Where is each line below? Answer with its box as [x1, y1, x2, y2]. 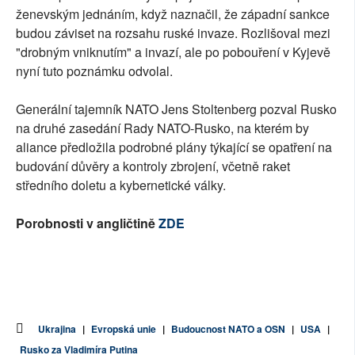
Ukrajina [38, 322, 76, 337]
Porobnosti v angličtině [16, 214, 158, 233]
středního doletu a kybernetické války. [16, 176, 226, 195]
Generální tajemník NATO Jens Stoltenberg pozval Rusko [16, 100, 337, 119]
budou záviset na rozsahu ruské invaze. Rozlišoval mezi [16, 24, 330, 43]
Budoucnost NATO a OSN [171, 322, 285, 337]
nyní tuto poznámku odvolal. [16, 62, 173, 81]
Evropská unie [91, 322, 156, 337]
